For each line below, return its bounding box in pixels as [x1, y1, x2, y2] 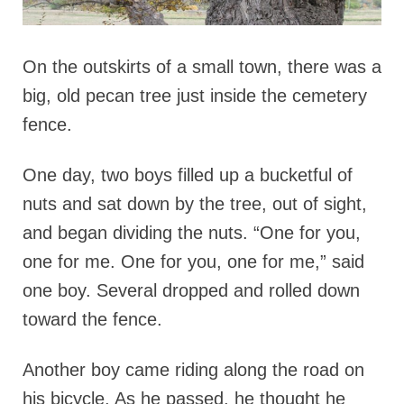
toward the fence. [23, 308, 162, 329]
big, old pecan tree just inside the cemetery [23, 85, 367, 106]
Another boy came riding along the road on [23, 359, 364, 380]
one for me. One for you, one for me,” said [23, 251, 364, 271]
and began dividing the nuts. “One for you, [23, 222, 361, 243]
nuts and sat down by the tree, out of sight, [23, 193, 367, 214]
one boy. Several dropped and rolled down [23, 280, 360, 300]
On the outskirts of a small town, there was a [23, 56, 381, 77]
